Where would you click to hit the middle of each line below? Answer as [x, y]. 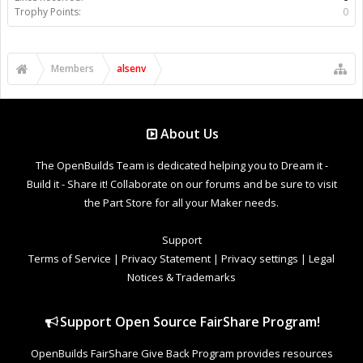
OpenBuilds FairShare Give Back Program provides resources [181, 353]
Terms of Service [70, 258]
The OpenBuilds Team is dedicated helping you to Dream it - [181, 165]
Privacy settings [260, 258]
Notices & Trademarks [181, 277]
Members [73, 68]
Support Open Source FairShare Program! [190, 321]
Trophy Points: [48, 11]
